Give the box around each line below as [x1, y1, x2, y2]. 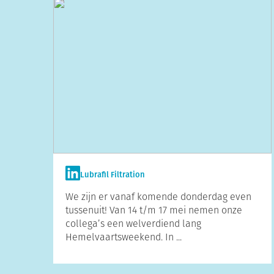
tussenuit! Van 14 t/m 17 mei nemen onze [65, 203, 242, 217]
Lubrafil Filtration [80, 169, 145, 181]
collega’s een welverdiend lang [65, 217, 201, 231]
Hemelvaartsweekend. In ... [65, 230, 182, 244]
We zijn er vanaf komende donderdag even [65, 190, 251, 204]
